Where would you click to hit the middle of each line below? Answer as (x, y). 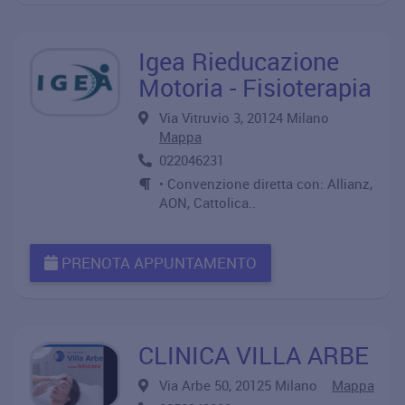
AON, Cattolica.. (207, 202)
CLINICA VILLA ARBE (254, 355)
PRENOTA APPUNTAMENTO (157, 263)
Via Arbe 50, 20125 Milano (245, 385)
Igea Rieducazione (239, 61)
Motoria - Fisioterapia (255, 87)
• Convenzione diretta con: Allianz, (266, 184)
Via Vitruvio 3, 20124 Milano (250, 118)
